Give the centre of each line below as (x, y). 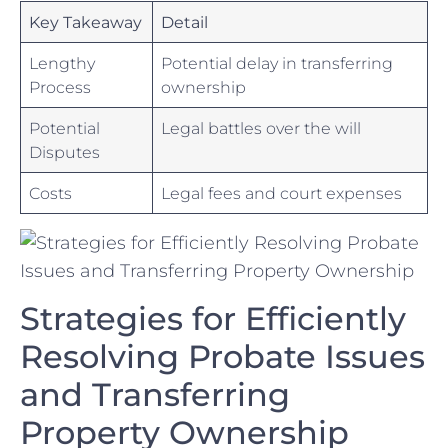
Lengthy (62, 63)
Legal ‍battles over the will (261, 128)
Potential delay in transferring (277, 63)
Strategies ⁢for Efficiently (213, 318)
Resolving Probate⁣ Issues (222, 356)
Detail (185, 22)
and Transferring (155, 394)
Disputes (65, 152)
